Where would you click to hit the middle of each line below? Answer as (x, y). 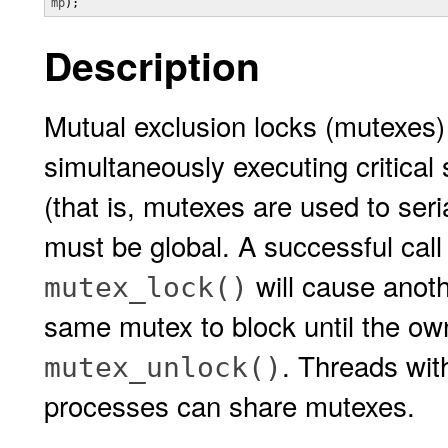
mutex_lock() (146, 287)
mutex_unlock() (163, 367)
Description (152, 65)
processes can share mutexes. (229, 405)
